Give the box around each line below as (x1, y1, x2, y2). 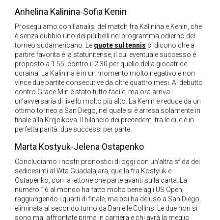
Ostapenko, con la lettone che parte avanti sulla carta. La (15, 176, 187, 185)
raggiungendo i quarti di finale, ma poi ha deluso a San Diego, (15, 195, 201, 203)
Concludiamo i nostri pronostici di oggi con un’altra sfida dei (15, 158, 200, 166)
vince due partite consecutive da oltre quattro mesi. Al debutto (15, 79, 203, 87)
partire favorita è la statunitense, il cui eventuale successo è (15, 51, 196, 59)
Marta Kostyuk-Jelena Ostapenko (15, 141, 144, 152)
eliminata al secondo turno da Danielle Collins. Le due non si (15, 204, 197, 213)
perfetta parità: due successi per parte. (15, 125, 132, 134)
